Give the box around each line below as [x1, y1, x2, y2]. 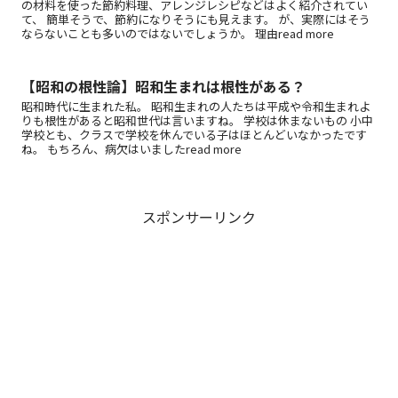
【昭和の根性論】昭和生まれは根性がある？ [21, 75, 306, 97]
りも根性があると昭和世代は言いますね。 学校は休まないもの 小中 [21, 111, 373, 129]
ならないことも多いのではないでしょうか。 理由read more [21, 24, 334, 42]
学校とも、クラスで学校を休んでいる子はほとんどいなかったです [21, 125, 367, 143]
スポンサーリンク [142, 205, 256, 227]
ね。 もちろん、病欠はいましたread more [21, 139, 242, 157]
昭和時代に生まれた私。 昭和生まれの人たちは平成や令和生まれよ [21, 97, 370, 115]
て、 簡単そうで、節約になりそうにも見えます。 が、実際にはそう [21, 10, 370, 28]
